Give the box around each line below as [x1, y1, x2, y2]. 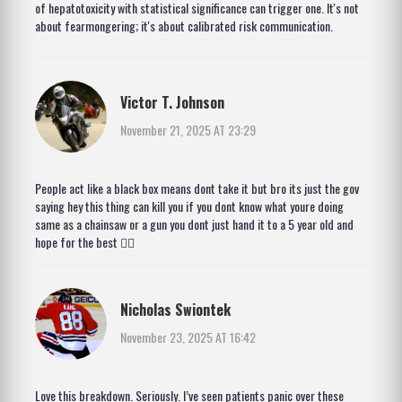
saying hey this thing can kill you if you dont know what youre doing [35, 197, 344, 216]
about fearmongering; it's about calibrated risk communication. [35, 16, 333, 36]
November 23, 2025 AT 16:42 [120, 327, 256, 346]
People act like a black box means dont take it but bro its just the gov [35, 179, 359, 198]
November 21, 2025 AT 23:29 [120, 119, 256, 139]
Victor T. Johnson [120, 91, 224, 113]
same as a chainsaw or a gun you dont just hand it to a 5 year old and [35, 214, 354, 234]
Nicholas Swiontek [120, 298, 231, 320]
